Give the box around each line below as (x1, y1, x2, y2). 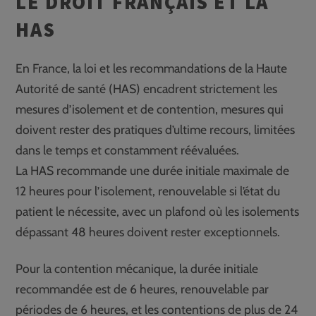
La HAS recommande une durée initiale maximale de (16, 162, 290, 178)
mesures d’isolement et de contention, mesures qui (16, 101, 284, 116)
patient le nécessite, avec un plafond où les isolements (16, 203, 300, 219)
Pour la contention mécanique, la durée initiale (16, 260, 259, 276)
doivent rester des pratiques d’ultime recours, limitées (16, 121, 296, 137)
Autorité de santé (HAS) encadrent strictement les (16, 80, 278, 96)
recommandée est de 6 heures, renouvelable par (16, 281, 269, 296)
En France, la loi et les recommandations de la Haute (16, 60, 288, 75)
